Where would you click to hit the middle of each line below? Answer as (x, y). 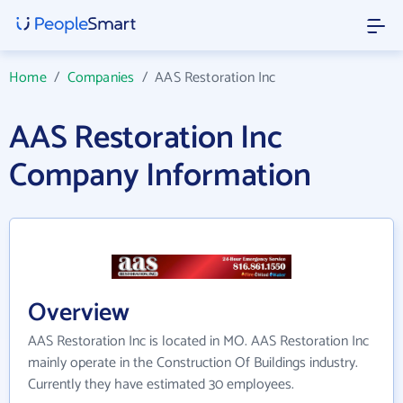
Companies (101, 78)
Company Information (160, 176)
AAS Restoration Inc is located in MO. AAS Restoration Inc (198, 341)
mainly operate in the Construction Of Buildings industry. (193, 363)
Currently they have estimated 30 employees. (161, 385)
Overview (79, 313)
